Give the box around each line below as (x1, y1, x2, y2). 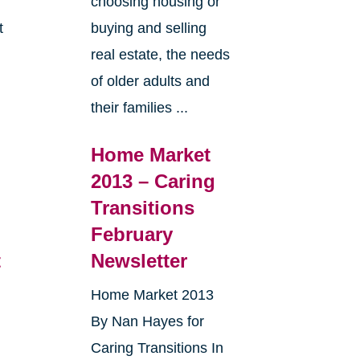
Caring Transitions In (90, 340, 223, 357)
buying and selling (90, 20, 207, 37)
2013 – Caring (90, 170, 215, 193)
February (90, 223, 173, 246)
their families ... (90, 100, 188, 117)
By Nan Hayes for (90, 313, 204, 330)
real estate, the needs (90, 47, 230, 63)
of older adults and (90, 73, 210, 90)
